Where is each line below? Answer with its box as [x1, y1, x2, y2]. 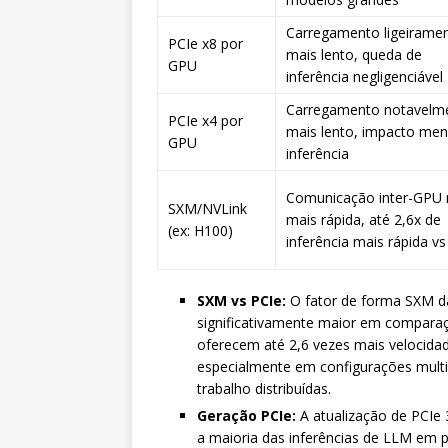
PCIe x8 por [168, 34, 243, 53]
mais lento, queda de [286, 45, 422, 64]
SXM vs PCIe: [197, 291, 286, 310]
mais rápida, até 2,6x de [286, 210, 441, 229]
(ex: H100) [168, 221, 233, 240]
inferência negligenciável [286, 67, 443, 86]
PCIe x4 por [168, 111, 243, 130]
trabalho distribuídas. [197, 379, 331, 398]
